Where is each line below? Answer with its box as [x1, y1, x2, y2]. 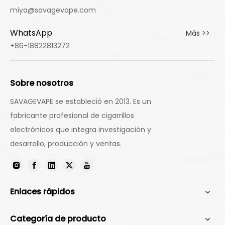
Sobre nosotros [10, 77, 73, 89]
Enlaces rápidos [10, 185, 75, 197]
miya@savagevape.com [10, 5, 96, 15]
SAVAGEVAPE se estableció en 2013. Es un [10, 96, 151, 106]
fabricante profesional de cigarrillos [10, 110, 134, 121]
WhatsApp [10, 27, 52, 39]
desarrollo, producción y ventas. [10, 138, 122, 149]
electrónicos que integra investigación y [10, 124, 151, 135]
